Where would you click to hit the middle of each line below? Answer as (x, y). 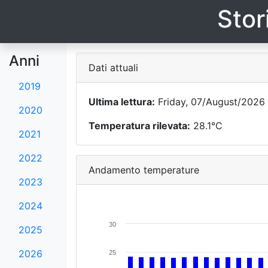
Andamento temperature (144, 170)
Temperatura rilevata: (139, 126)
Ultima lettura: (121, 102)
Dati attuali (113, 68)
